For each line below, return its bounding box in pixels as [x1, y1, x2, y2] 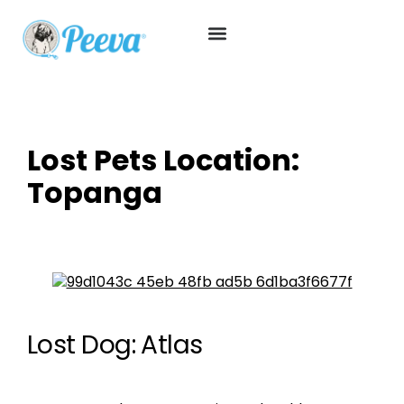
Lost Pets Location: [27, 140, 299, 180]
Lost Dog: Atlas [27, 327, 203, 363]
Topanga [27, 172, 162, 213]
